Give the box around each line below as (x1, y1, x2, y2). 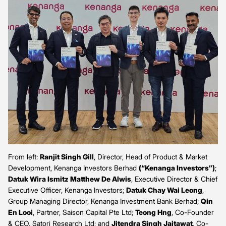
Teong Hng (135, 207, 172, 216)
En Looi (8, 207, 33, 216)
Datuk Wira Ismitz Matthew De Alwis (8, 174, 131, 183)
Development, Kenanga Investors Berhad (8, 163, 139, 172)
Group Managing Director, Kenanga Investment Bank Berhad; (8, 196, 201, 205)
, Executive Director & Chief (131, 174, 217, 183)
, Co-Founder (172, 207, 214, 216)
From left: (8, 152, 40, 161)
